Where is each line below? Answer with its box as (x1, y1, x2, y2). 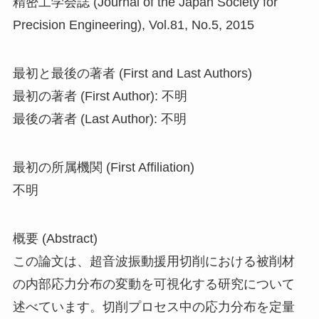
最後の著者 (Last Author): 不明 (12, 112, 187, 127)
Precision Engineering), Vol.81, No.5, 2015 (12, 18, 254, 33)
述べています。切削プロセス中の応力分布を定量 (12, 299, 295, 314)
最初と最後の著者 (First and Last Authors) (12, 66, 252, 81)
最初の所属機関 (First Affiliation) (12, 159, 194, 174)
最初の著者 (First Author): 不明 (12, 89, 187, 104)
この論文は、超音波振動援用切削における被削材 (12, 253, 295, 268)
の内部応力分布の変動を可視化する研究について (12, 276, 295, 291)
